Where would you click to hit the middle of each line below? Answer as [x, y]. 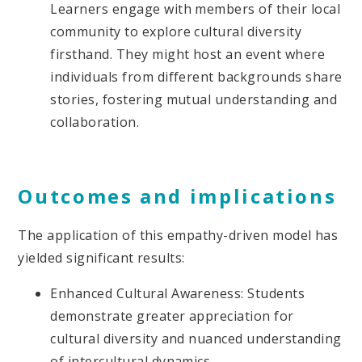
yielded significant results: [101, 257]
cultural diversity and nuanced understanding [196, 338]
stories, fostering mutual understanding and [194, 99]
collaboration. [95, 122]
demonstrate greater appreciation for [172, 316]
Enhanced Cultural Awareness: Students [178, 293]
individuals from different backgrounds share [196, 76]
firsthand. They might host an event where [188, 54]
